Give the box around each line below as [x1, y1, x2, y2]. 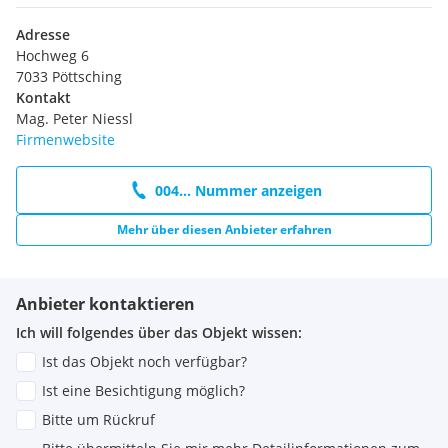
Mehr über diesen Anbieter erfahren [116, 221, 332, 239]
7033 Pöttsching [16, 67, 122, 87]
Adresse [16, 25, 70, 45]
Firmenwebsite [16, 130, 115, 150]
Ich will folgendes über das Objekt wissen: [16, 323, 302, 343]
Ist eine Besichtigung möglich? [42, 381, 245, 401]
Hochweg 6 [16, 46, 89, 66]
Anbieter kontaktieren [16, 293, 195, 316]
